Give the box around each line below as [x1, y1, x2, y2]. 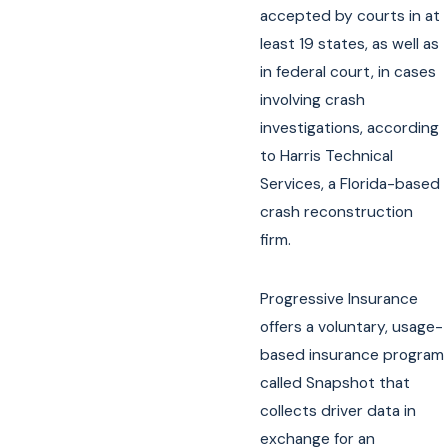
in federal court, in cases [260, 62, 437, 83]
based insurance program [260, 345, 445, 366]
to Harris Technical [260, 146, 394, 167]
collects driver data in [260, 401, 417, 422]
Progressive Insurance [260, 289, 419, 310]
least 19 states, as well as [260, 34, 440, 55]
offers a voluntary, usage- [260, 317, 444, 338]
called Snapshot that [260, 373, 411, 394]
